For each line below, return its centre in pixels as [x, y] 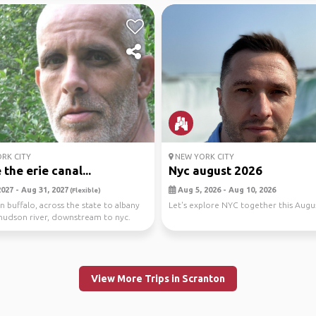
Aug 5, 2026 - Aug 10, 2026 [226, 190]
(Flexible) [84, 190]
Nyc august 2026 [215, 170]
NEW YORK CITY [203, 157]
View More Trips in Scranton [158, 279]
